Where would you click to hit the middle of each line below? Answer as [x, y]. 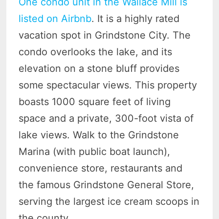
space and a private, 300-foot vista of [106, 119]
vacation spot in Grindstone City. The [105, 35]
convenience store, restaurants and [101, 168]
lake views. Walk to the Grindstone [99, 135]
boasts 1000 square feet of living [95, 102]
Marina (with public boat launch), [95, 152]
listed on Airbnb [55, 19]
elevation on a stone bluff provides [99, 69]
